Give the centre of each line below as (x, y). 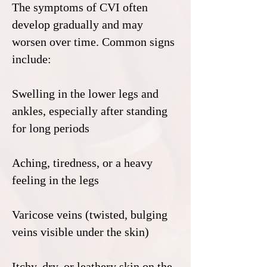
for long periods (51, 128)
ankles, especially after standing (90, 111)
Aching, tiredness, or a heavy (82, 163)
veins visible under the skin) (80, 232)
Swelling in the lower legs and (85, 94)
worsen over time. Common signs (93, 42)
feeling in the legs (55, 180)
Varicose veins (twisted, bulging (90, 215)
